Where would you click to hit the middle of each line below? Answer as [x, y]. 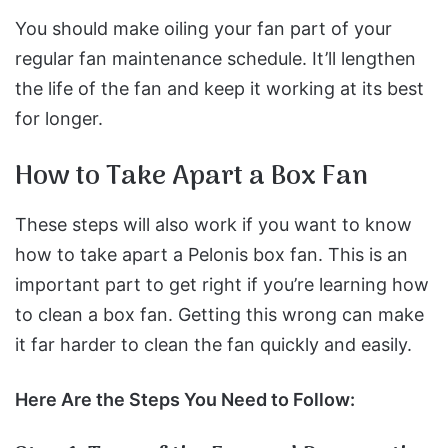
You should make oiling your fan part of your [203, 28]
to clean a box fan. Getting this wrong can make [219, 314]
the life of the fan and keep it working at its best [219, 88]
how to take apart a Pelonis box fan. [171, 254]
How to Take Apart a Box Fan [191, 177]
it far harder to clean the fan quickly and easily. [213, 344]
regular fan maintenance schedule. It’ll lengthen [215, 58]
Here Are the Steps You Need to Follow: [185, 399]
